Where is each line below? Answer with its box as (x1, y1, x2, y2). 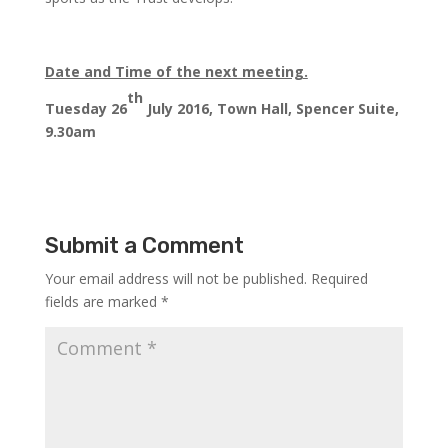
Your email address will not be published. (44, 269, 307, 288)
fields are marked (44, 292, 161, 311)
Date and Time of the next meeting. (44, 62, 308, 81)
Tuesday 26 (44, 99, 127, 118)
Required (310, 269, 368, 288)
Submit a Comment (44, 232, 244, 259)
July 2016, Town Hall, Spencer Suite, (142, 99, 399, 118)
